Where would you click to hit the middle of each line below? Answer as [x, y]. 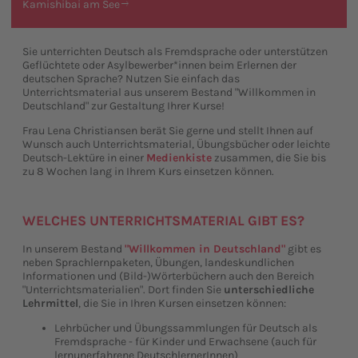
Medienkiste [179, 158]
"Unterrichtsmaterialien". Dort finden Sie [123, 289]
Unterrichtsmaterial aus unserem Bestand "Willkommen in [169, 93]
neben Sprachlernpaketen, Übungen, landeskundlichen [158, 262]
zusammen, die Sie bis [269, 158]
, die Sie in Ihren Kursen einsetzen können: [182, 303]
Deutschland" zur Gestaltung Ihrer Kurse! [123, 106]
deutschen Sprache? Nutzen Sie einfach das [131, 79]
